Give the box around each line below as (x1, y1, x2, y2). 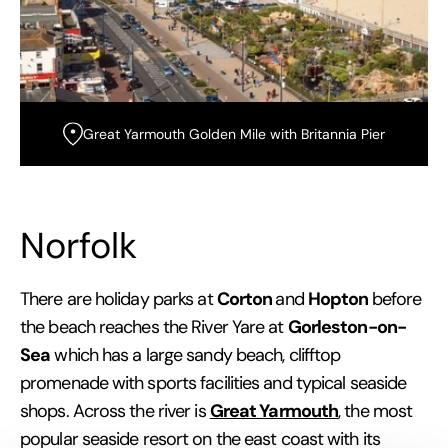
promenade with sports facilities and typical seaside (20, 371, 407, 394)
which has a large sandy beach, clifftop (50, 343, 341, 366)
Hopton (307, 286, 372, 310)
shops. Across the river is (20, 399, 210, 422)
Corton (216, 286, 276, 310)
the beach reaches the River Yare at (20, 315, 288, 338)
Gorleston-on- (287, 314, 406, 338)
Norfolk (20, 222, 137, 267)
